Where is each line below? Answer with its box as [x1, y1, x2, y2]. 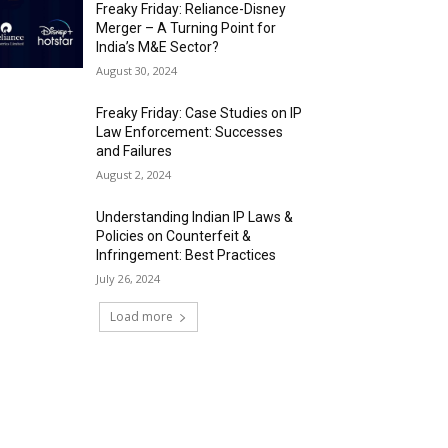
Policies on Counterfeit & [96, 227, 252, 244]
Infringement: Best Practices [96, 246, 277, 263]
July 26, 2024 [96, 270, 161, 286]
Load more [109, 307, 173, 325]
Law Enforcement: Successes [96, 123, 284, 140]
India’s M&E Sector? [96, 38, 220, 55]
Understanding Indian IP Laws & [96, 208, 294, 225]
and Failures [96, 142, 173, 159]
